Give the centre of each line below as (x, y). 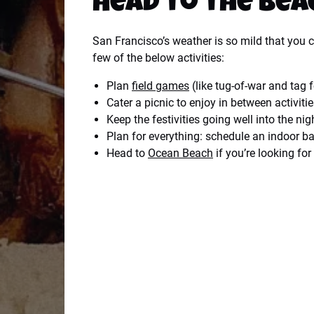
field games (161, 86)
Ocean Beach (180, 153)
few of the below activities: (158, 58)
